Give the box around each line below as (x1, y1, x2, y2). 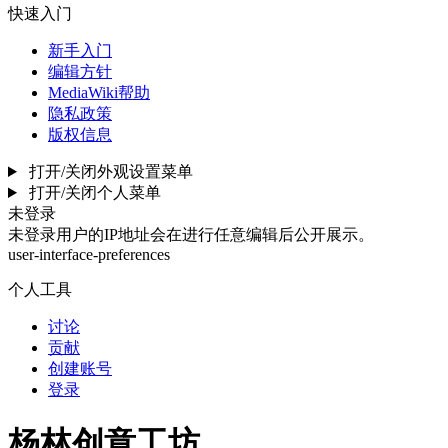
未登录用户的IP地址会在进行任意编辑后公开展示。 (8, 226, 374, 243)
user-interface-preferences (8, 246, 170, 263)
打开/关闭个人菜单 (28, 184, 161, 201)
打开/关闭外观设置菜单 (28, 163, 193, 180)
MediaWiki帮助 (48, 84, 150, 101)
